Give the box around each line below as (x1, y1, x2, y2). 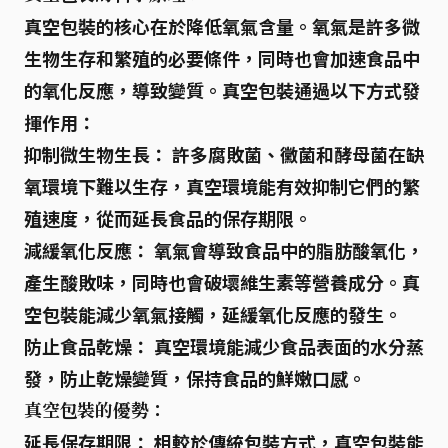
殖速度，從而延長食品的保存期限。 (24, 205, 312, 231)
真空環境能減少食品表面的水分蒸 (150, 333, 424, 359)
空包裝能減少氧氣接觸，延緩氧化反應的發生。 (24, 301, 402, 327)
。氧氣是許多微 (294, 13, 420, 39)
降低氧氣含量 (186, 13, 294, 39)
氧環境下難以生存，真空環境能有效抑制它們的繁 (24, 173, 420, 199)
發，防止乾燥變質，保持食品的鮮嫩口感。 (24, 365, 366, 391)
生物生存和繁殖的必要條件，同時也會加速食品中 (24, 45, 420, 71)
